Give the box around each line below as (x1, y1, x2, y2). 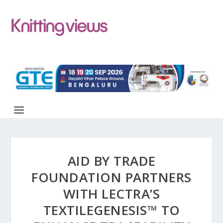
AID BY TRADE (67, 151, 156, 170)
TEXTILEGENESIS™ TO (43, 201, 180, 219)
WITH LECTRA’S (63, 184, 160, 203)
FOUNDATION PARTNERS (31, 168, 192, 186)
